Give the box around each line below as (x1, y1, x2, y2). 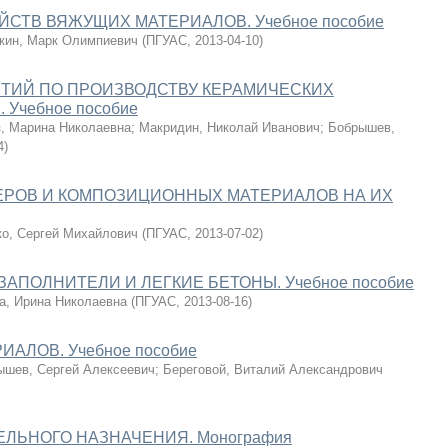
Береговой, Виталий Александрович (163, 362, 383, 377)
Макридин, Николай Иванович (139, 120, 320, 135)
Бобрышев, (328, 120, 395, 135)
